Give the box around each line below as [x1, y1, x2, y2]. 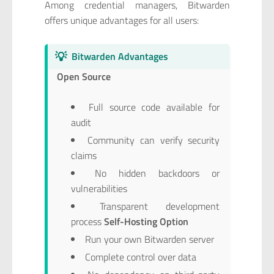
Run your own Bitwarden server [84, 232, 214, 247]
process [70, 214, 104, 229]
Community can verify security [87, 133, 220, 148]
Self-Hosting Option [103, 214, 188, 229]
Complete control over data [84, 250, 196, 265]
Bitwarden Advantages [71, 48, 168, 64]
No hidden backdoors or [94, 166, 220, 181]
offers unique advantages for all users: [44, 13, 199, 28]
